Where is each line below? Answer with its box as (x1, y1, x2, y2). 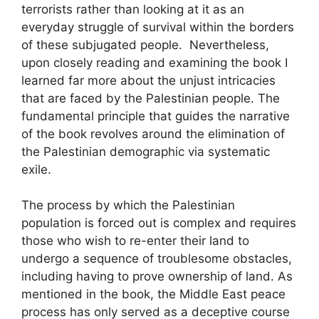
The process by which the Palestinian (21, 198, 235, 212)
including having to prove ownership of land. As (21, 269, 293, 283)
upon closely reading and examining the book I (21, 55, 288, 70)
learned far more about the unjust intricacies (21, 73, 276, 88)
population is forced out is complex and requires (21, 216, 296, 230)
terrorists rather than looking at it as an (21, 1, 244, 16)
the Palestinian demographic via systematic (21, 144, 270, 159)
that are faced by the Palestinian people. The (21, 90, 280, 105)
